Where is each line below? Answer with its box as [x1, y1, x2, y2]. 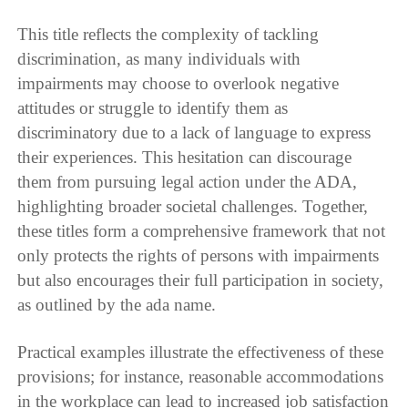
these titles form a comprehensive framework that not [17, 221, 386, 240]
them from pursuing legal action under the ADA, [17, 172, 358, 191]
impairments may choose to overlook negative [17, 74, 340, 93]
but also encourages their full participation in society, [17, 270, 384, 290]
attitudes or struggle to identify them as [17, 98, 289, 117]
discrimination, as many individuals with [17, 49, 301, 68]
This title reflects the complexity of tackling [17, 25, 320, 44]
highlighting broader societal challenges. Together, [17, 197, 369, 216]
